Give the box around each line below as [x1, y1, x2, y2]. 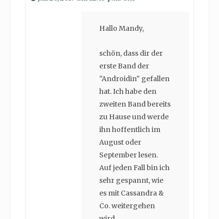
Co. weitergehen [99, 201, 155, 211]
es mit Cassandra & [99, 189, 164, 198]
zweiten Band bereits [99, 100, 171, 109]
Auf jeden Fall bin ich [99, 163, 170, 173]
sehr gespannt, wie [99, 176, 163, 185]
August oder [99, 138, 141, 147]
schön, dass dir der [99, 49, 163, 58]
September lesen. [99, 151, 158, 160]
